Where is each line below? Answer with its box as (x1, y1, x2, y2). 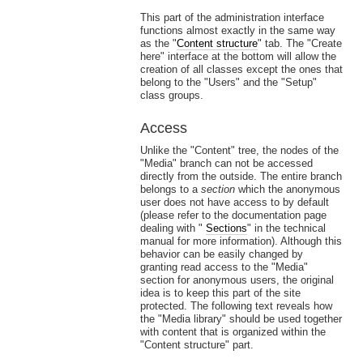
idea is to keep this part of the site (139, 287, 301, 300)
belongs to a (139, 183, 201, 196)
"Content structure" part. (139, 339, 254, 352)
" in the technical (246, 222, 326, 235)
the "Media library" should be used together (139, 313, 342, 326)
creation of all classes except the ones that (139, 62, 343, 75)
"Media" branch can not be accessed (139, 157, 313, 170)
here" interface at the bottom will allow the (139, 49, 336, 62)
